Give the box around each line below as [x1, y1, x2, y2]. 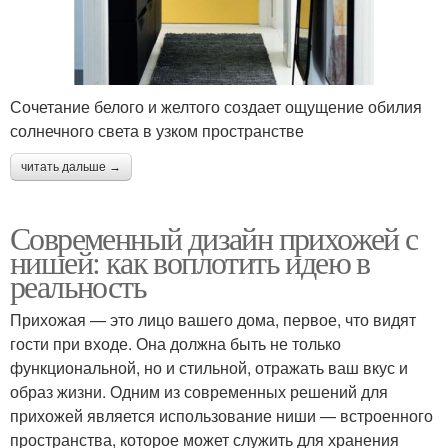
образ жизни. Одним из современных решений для [10, 380, 388, 404]
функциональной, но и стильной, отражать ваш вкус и [10, 356, 408, 380]
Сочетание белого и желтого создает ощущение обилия [10, 95, 422, 119]
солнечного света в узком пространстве [10, 119, 304, 143]
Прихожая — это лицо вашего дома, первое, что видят [10, 308, 416, 332]
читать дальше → [21, 160, 121, 175]
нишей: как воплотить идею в [10, 240, 370, 284]
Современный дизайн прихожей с [10, 216, 418, 260]
